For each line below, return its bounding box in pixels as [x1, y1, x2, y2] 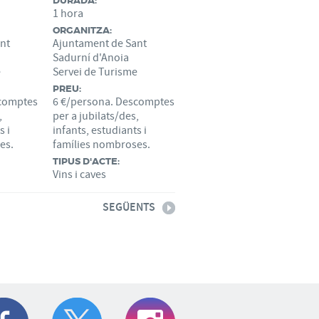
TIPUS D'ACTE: [53, 155, 120, 167]
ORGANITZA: [53, 24, 112, 36]
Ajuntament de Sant [53, 36, 147, 51]
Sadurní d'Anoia [53, 51, 129, 65]
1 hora [53, 6, 83, 21]
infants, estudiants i [53, 123, 147, 137]
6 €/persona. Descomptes [53, 95, 174, 109]
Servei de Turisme [53, 65, 137, 79]
